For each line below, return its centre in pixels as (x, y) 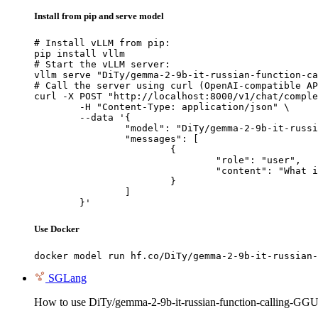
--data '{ (57, 117)
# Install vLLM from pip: (102, 43)
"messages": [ (79, 139)
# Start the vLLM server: (102, 64)
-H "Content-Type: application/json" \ (57, 107)
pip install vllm (79, 54)
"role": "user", (125, 160)
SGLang (67, 278)
